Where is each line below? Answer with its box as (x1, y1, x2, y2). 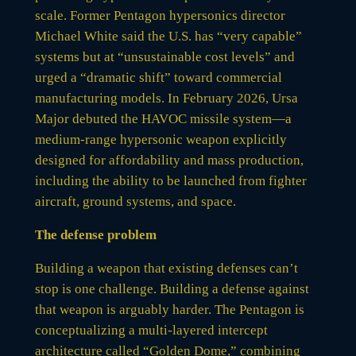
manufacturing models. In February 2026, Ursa (34, 90, 298, 106)
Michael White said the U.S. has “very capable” (34, 28, 302, 44)
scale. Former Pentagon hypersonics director (34, 7, 285, 23)
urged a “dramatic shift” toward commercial (34, 69, 282, 85)
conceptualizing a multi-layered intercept (34, 322, 268, 338)
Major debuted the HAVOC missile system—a (34, 110, 292, 126)
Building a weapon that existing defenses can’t (34, 260, 298, 276)
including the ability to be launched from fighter (34, 172, 307, 188)
